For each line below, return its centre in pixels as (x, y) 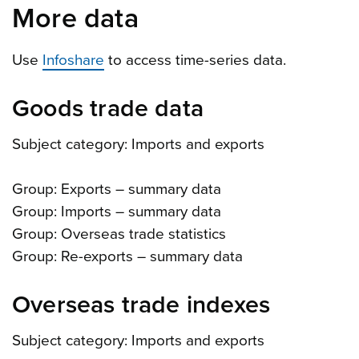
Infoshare (73, 60)
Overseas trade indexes (141, 305)
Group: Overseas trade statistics (119, 234)
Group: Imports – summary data (117, 211)
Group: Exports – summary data (117, 189)
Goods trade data (108, 108)
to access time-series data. (195, 60)
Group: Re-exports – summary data (127, 256)
